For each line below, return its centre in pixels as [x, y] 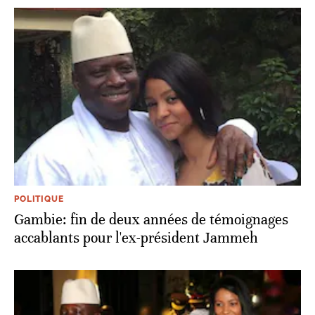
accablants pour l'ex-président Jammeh [136, 238]
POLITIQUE [39, 199]
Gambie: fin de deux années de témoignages [151, 219]
